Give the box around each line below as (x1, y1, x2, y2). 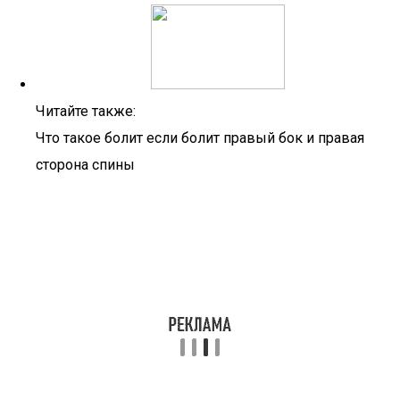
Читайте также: (36, 103, 136, 120)
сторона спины (36, 156, 135, 173)
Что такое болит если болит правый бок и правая (36, 129, 364, 146)
